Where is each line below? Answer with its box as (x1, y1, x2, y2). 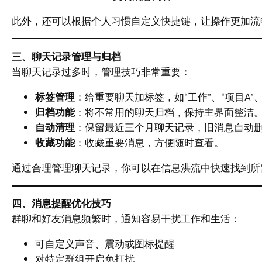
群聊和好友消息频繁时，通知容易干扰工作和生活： (12, 212, 240, 226)
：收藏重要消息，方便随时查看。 (75, 135, 224, 149)
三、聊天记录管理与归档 (12, 50, 121, 64)
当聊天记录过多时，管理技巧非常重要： (12, 65, 191, 79)
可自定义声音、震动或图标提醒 (35, 237, 174, 251)
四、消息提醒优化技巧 (12, 196, 111, 211)
